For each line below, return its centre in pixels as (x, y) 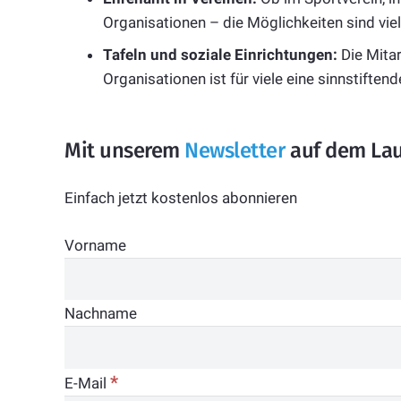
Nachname (101, 314)
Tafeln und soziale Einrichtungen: (220, 54)
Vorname (95, 245)
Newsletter (235, 150)
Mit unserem (125, 150)
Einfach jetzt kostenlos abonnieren (181, 198)
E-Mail (87, 383)
